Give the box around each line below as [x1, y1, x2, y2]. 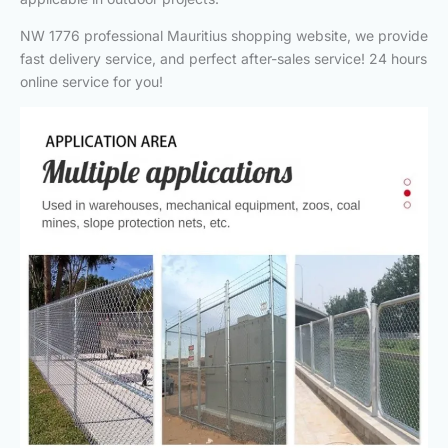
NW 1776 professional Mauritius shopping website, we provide [20, 26, 428, 44]
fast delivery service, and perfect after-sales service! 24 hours [20, 49, 427, 67]
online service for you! [20, 72, 163, 90]
